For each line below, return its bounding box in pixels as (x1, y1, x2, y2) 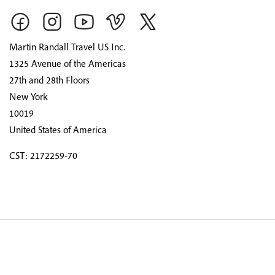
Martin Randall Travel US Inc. (9, 41, 125, 53)
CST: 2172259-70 (9, 149, 77, 161)
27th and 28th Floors (9, 74, 90, 86)
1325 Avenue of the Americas (9, 57, 126, 69)
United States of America (9, 123, 107, 136)
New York (9, 90, 48, 103)
